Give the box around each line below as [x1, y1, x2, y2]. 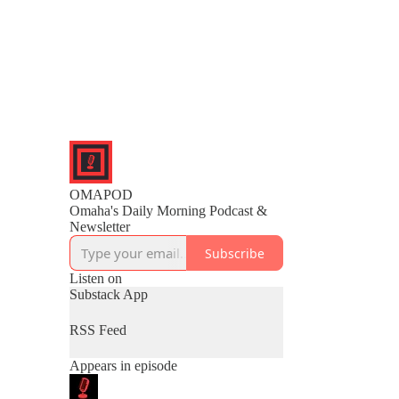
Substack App [69, 287, 148, 302]
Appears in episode [69, 358, 177, 373]
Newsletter [69, 219, 130, 234]
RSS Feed [69, 322, 126, 338]
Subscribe [205, 244, 265, 262]
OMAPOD [69, 187, 133, 202]
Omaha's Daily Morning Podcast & [69, 203, 267, 218]
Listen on [69, 271, 122, 286]
